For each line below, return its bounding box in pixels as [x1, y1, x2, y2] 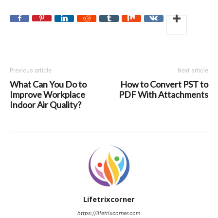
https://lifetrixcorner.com [77, 209, 141, 217]
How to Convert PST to [120, 78, 208, 90]
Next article [178, 67, 208, 74]
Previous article [10, 67, 52, 74]
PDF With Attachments [119, 89, 208, 100]
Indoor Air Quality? [10, 99, 81, 110]
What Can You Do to [10, 78, 87, 90]
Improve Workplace [10, 89, 85, 100]
